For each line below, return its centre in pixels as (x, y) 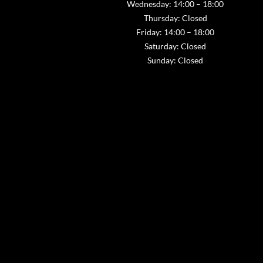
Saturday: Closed (176, 46)
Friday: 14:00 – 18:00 (176, 32)
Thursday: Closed (175, 18)
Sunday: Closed (176, 60)
